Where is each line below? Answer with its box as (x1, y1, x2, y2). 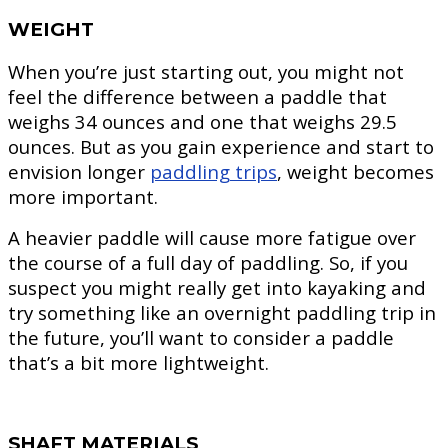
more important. (8, 184, 158, 210)
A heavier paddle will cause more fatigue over (8, 225, 416, 251)
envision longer (8, 159, 150, 185)
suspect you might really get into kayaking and (8, 275, 426, 301)
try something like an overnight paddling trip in (8, 300, 436, 326)
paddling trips (150, 159, 277, 185)
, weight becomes (277, 159, 434, 185)
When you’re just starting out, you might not (8, 59, 404, 85)
